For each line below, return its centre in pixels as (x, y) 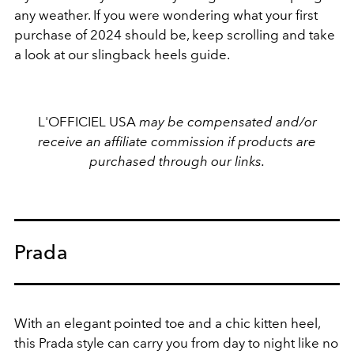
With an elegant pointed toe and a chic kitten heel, (167, 324)
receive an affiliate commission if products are (177, 142)
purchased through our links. (177, 162)
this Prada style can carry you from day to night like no (176, 343)
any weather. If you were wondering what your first (166, 15)
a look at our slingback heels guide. (122, 55)
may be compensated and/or (228, 122)
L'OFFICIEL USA (87, 122)
